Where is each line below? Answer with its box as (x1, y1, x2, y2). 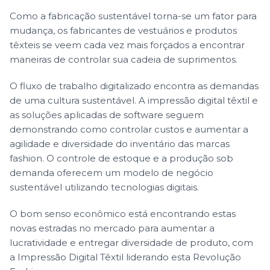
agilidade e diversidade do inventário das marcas (10, 137, 230, 149)
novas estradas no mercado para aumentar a (10, 222, 215, 234)
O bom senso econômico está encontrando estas (10, 207, 236, 219)
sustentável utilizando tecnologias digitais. (10, 181, 199, 193)
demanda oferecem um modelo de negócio (10, 166, 213, 178)
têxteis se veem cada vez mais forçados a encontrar (10, 39, 245, 51)
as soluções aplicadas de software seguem (10, 108, 204, 121)
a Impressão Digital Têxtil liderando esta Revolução (10, 251, 241, 263)
